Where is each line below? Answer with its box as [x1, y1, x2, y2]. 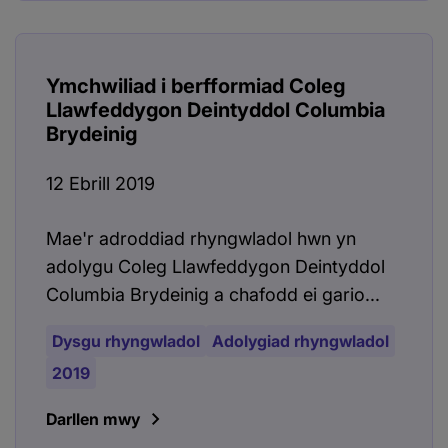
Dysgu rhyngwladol [52, 331, 200, 352]
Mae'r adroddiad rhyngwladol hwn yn [46, 228, 356, 250]
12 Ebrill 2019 [46, 173, 155, 195]
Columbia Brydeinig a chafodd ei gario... [46, 284, 380, 306]
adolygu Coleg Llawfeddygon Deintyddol [46, 256, 385, 278]
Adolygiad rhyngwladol [212, 331, 389, 352]
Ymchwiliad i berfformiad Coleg [46, 74, 345, 99]
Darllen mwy [46, 409, 140, 430]
